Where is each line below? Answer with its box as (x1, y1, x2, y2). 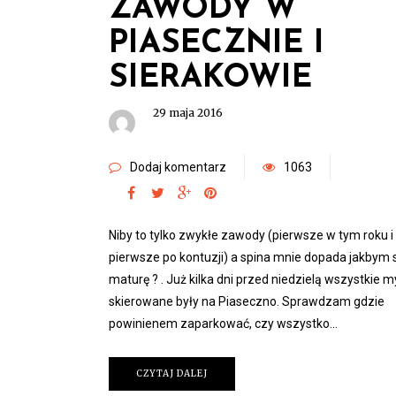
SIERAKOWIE (109, 63, 312, 95)
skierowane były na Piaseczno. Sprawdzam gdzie (109, 294, 385, 308)
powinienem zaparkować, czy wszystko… (109, 316, 338, 331)
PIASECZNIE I (109, 28, 324, 60)
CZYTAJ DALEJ (136, 368, 208, 379)
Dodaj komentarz (130, 160, 226, 174)
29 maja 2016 (153, 106, 223, 119)
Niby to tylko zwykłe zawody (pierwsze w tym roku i (109, 228, 393, 242)
